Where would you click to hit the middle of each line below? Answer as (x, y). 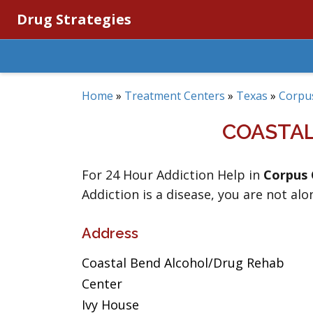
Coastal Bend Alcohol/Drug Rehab (183, 263)
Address (110, 233)
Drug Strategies (74, 19)
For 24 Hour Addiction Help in (173, 175)
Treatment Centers (175, 96)
